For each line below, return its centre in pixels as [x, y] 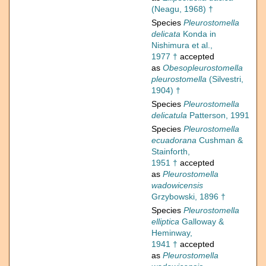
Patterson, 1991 [218, 115]
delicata [166, 34]
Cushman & [220, 140]
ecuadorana [174, 140]
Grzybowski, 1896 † [189, 197]
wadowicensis [177, 186]
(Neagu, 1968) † [182, 9]
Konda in [198, 34]
